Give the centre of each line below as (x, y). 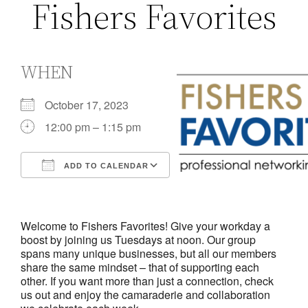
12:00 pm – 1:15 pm (93, 126)
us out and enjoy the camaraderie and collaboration (146, 294)
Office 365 (171, 190)
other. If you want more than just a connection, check (147, 280)
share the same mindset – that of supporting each (140, 267)
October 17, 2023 (92, 104)
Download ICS (81, 190)
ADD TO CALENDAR (105, 165)
